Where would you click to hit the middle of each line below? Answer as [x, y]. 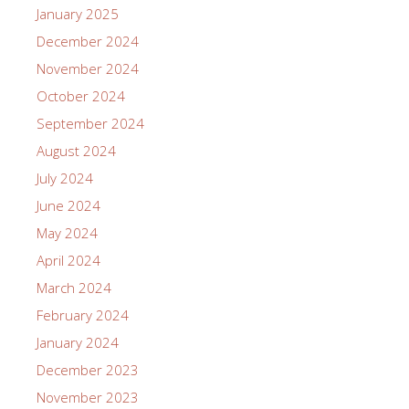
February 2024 [83, 315]
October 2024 [81, 95]
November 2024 [88, 68]
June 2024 [68, 205]
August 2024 [76, 150]
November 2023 [88, 397]
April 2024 [68, 260]
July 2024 [65, 178]
